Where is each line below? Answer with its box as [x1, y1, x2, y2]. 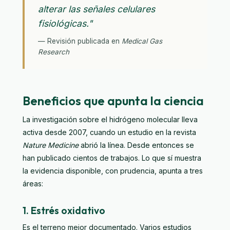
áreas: [23, 179, 43, 188]
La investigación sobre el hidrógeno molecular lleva [23, 114, 198, 124]
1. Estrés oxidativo [23, 204, 105, 217]
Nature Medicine [23, 140, 79, 149]
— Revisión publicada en [38, 36, 122, 45]
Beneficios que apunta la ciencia [23, 92, 204, 108]
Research [38, 47, 69, 56]
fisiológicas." [38, 17, 92, 29]
